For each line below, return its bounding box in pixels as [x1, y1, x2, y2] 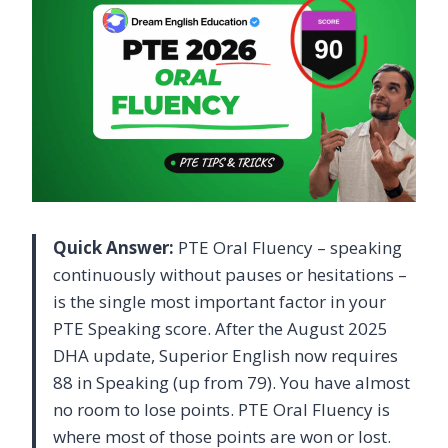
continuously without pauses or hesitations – [53, 262, 407, 286]
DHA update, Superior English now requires [53, 343, 398, 367]
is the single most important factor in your [53, 289, 386, 313]
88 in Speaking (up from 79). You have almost [53, 370, 410, 394]
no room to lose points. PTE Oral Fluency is [53, 397, 390, 421]
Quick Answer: [53, 235, 174, 259]
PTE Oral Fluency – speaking [174, 235, 402, 259]
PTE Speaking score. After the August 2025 [53, 316, 388, 340]
